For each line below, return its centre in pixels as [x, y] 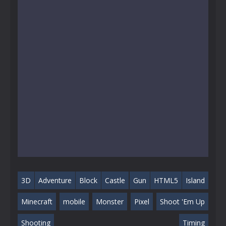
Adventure [55, 180]
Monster [110, 201]
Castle [115, 180]
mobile [74, 201]
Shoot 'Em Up [182, 201]
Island [195, 180]
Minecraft [37, 201]
